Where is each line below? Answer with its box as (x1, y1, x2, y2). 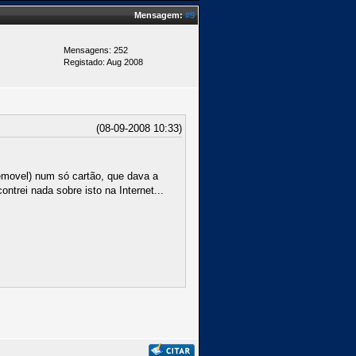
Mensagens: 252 (64, 45, 128, 55)
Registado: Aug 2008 (64, 57, 143, 67)
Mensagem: (134, 10, 185, 20)
